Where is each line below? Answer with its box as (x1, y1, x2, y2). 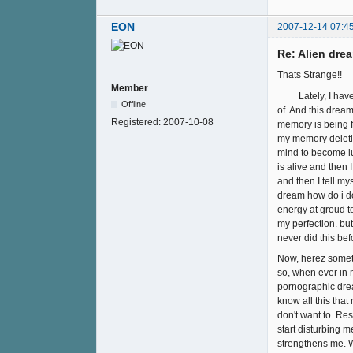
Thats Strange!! (277, 69, 342, 81)
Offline (121, 99, 147, 110)
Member (111, 83, 148, 95)
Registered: (111, 117, 163, 128)
